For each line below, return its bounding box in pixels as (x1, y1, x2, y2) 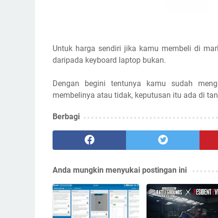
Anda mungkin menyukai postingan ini (53, 165, 187, 175)
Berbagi (53, 112, 80, 122)
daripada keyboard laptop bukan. (53, 55, 166, 65)
